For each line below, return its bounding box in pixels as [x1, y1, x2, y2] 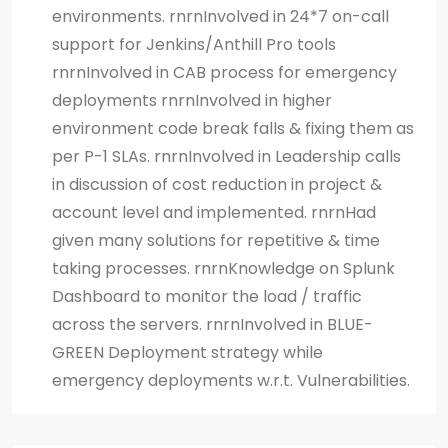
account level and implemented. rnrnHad [52, 200, 376, 224]
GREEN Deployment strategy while [52, 340, 323, 364]
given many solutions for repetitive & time [52, 228, 380, 252]
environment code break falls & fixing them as [52, 116, 414, 140]
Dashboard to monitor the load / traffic [52, 284, 362, 308]
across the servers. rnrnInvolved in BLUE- [52, 312, 373, 336]
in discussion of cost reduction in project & [52, 172, 382, 196]
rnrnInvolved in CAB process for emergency [52, 60, 397, 84]
